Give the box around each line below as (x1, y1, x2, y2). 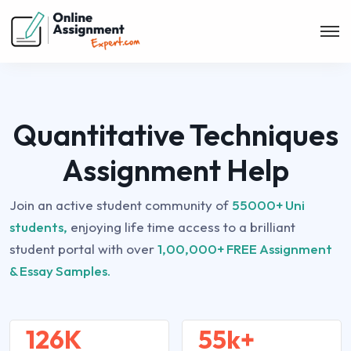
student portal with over (9, 241, 157, 257)
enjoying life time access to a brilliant (67, 219, 295, 235)
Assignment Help (62, 151, 289, 189)
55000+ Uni (232, 197, 305, 213)
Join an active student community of (9, 197, 232, 213)
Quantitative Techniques (13, 116, 338, 154)
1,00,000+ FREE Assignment (157, 241, 332, 257)
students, (9, 219, 67, 235)
